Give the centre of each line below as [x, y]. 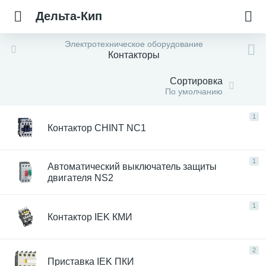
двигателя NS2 [80, 178]
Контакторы [134, 55]
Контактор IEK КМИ [90, 217]
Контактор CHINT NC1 [97, 128]
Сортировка [196, 81]
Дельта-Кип [69, 16]
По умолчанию [194, 91]
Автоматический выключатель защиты [132, 167]
